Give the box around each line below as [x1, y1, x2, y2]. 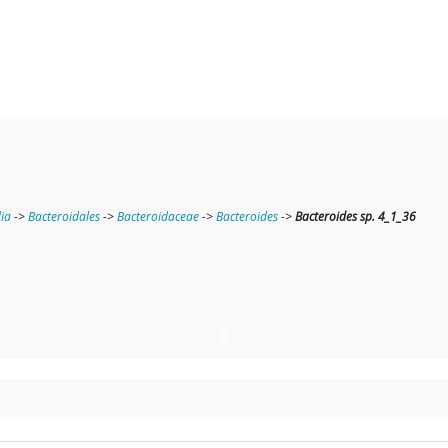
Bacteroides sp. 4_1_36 [295, 208, 416, 226]
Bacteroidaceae [117, 208, 199, 226]
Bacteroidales [28, 208, 100, 226]
